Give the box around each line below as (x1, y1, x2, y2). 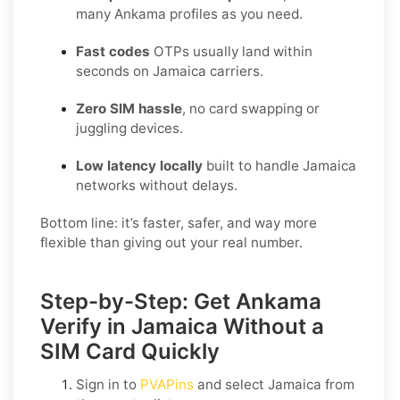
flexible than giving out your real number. (40, 233, 303, 251)
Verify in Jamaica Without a (40, 312, 324, 339)
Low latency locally (76, 156, 203, 174)
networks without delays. (76, 176, 237, 194)
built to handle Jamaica (203, 156, 356, 174)
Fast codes (76, 42, 150, 60)
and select (194, 375, 268, 393)
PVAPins (140, 375, 194, 393)
